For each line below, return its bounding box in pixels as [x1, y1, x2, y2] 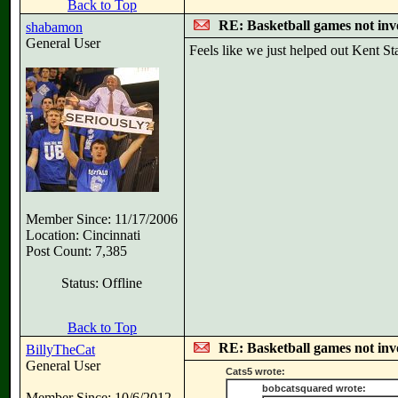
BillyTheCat [26, 342, 95, 357]
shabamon [26, 20, 83, 35]
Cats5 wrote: [226, 366, 285, 377]
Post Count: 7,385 [26, 243, 127, 259]
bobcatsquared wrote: [261, 383, 366, 394]
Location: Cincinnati [26, 227, 140, 243]
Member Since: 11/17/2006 [26, 211, 178, 227]
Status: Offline [61, 275, 142, 291]
